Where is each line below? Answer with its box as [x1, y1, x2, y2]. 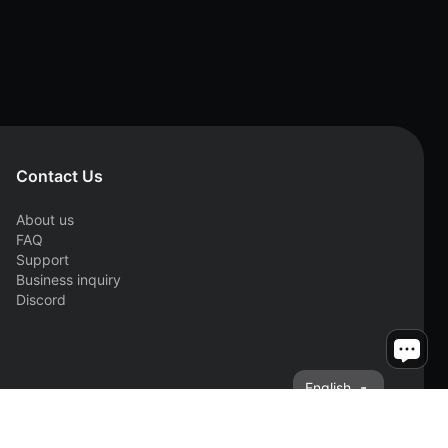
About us [16, 211, 74, 228]
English [305, 379, 351, 396]
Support [16, 251, 69, 268]
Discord [16, 291, 66, 308]
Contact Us [16, 166, 103, 186]
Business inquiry [16, 271, 121, 288]
